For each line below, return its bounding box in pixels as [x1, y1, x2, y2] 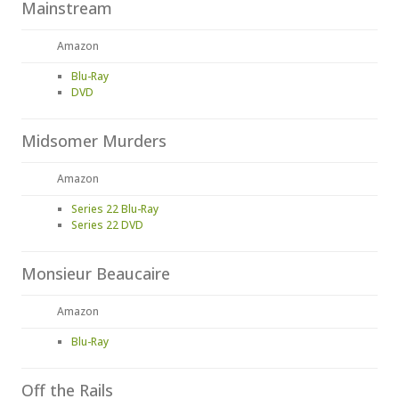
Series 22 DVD [71, 217, 143, 232]
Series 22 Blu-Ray [71, 201, 159, 216]
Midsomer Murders [21, 130, 167, 151]
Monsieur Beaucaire [21, 263, 170, 284]
